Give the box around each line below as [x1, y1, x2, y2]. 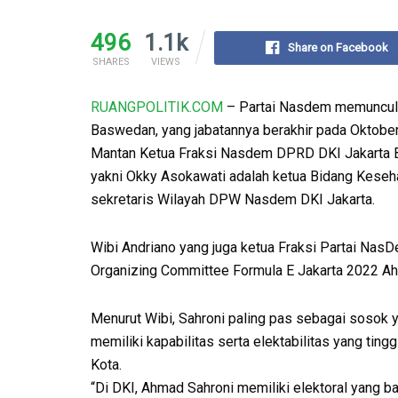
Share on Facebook [288, 41, 388, 55]
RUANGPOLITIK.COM [91, 99, 223, 116]
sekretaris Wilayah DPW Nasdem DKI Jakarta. [91, 191, 375, 209]
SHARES [92, 56, 130, 68]
